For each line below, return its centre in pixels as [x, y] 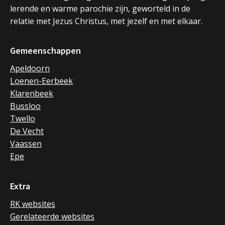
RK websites [33, 204]
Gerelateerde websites [52, 216]
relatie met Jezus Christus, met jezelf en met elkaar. [106, 21]
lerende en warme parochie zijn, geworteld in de [100, 9]
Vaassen [26, 144]
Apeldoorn [30, 69]
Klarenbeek [32, 94]
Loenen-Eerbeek [41, 81]
